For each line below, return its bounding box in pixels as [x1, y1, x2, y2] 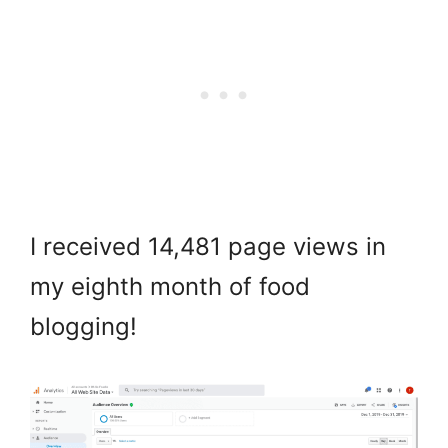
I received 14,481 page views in [30, 232, 386, 262]
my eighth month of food [30, 272, 310, 302]
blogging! [30, 312, 144, 342]
